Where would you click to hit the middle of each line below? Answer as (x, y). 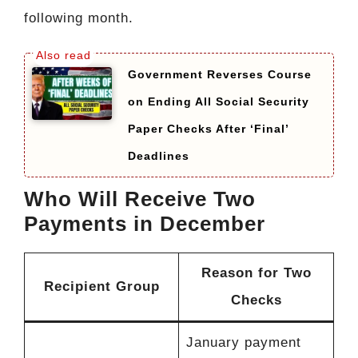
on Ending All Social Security (219, 101)
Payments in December (145, 223)
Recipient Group (101, 286)
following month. (79, 18)
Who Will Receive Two (140, 199)
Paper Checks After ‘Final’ (208, 128)
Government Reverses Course (220, 74)
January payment (243, 342)
